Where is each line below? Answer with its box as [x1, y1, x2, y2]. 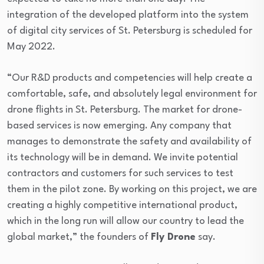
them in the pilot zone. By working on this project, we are [7, 184, 257, 194]
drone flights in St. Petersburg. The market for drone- [7, 104, 242, 115]
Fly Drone [151, 232, 196, 242]
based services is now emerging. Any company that [7, 120, 232, 131]
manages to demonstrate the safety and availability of [7, 136, 252, 147]
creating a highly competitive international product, [7, 200, 237, 210]
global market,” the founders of [7, 232, 151, 242]
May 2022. [7, 41, 55, 52]
